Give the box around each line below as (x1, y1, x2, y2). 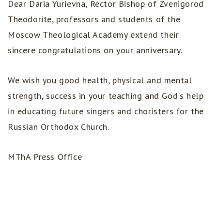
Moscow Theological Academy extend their (8, 29, 179, 40)
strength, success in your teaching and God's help (8, 90, 204, 101)
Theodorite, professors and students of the (8, 13, 181, 25)
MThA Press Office (8, 151, 82, 162)
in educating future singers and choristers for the (8, 105, 204, 117)
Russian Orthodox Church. (8, 121, 109, 132)
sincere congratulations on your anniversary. (8, 44, 183, 56)
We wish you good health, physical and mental (8, 74, 192, 86)
